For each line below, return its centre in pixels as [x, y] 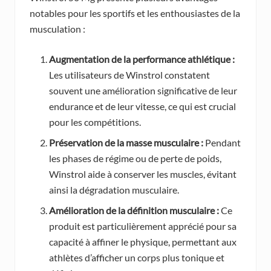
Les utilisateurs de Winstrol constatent [129, 75]
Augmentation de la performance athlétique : [142, 59]
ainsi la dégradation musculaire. [114, 190]
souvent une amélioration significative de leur [143, 91]
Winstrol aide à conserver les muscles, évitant [143, 174]
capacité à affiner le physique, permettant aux [143, 242]
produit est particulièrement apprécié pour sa [143, 226]
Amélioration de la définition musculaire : [134, 211]
